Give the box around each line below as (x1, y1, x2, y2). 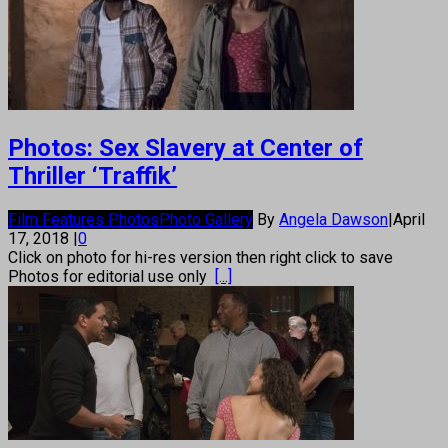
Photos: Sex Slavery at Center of (8, 133, 363, 162)
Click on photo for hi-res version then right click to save (8, 247, 397, 267)
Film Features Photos (8, 209, 159, 229)
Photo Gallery (159, 209, 253, 229)
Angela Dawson (279, 209, 388, 229)
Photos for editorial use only (8, 266, 215, 286)
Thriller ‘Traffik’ (8, 161, 177, 190)
